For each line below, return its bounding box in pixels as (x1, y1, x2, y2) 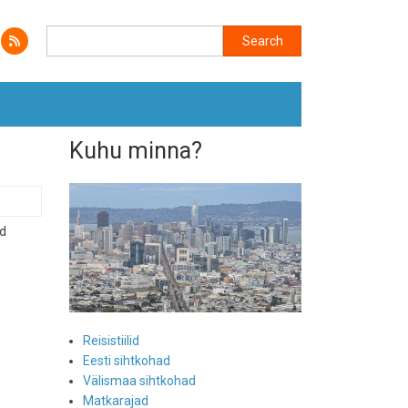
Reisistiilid (83, 333, 139, 349)
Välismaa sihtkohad (83, 373, 196, 389)
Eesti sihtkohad (83, 353, 170, 369)
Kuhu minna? (69, 138, 202, 164)
